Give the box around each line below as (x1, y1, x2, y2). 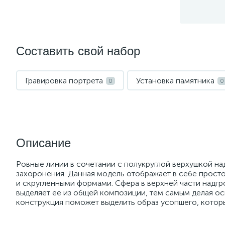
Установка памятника (136, 76, 214, 85)
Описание (16, 136, 71, 150)
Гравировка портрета (25, 76, 103, 85)
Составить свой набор (16, 44, 140, 58)
